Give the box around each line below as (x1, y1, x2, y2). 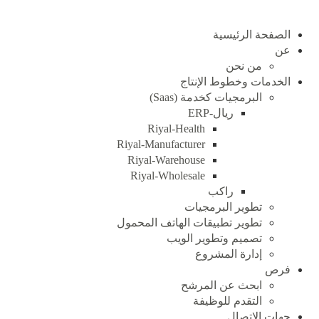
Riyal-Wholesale (130, 169, 205, 182)
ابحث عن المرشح (181, 279, 262, 291)
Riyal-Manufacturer (117, 138, 205, 150)
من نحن (226, 60, 262, 72)
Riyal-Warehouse (127, 154, 205, 166)
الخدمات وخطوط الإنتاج (180, 75, 291, 88)
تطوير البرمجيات (184, 201, 262, 213)
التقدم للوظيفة (193, 295, 262, 307)
